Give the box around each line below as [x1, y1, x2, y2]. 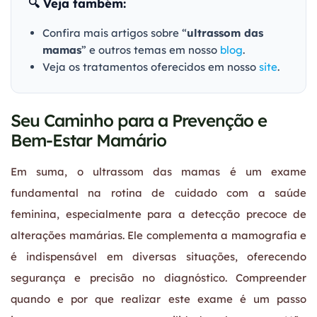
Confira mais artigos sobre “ [42, 25, 187, 40]
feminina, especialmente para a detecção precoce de [11, 207, 306, 221]
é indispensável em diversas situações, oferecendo [11, 249, 306, 263]
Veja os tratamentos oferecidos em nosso [42, 59, 259, 74]
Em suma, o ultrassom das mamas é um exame [11, 164, 306, 178]
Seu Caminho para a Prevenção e [11, 109, 267, 131]
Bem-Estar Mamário [11, 129, 166, 151]
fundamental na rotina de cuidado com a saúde [11, 185, 306, 200]
